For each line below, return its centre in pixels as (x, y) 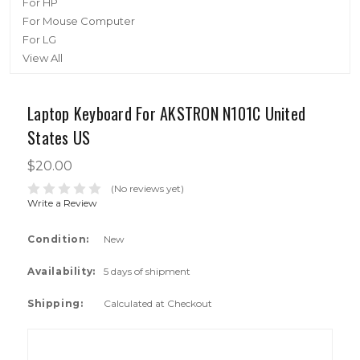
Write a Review (62, 202)
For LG (39, 39)
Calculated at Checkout (158, 303)
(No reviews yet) (147, 188)
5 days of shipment (147, 271)
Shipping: (55, 303)
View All (43, 58)
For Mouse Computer (79, 21)
